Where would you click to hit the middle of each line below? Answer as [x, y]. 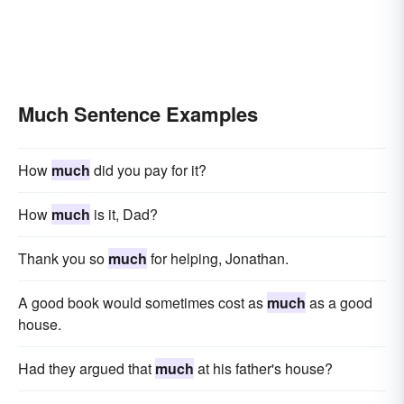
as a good [339, 302]
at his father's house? [263, 368]
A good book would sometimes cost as [142, 302]
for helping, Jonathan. [218, 258]
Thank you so [63, 258]
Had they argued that [87, 368]
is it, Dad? [124, 214]
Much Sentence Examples [138, 113]
